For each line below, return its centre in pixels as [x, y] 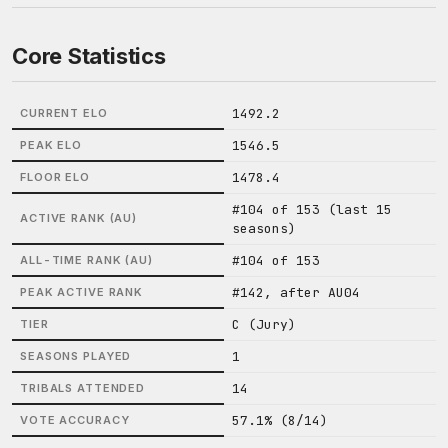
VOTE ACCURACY [75, 420]
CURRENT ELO [64, 113]
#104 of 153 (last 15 [312, 209]
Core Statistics [89, 56]
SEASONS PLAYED [76, 356]
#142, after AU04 [296, 292]
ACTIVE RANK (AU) [79, 218]
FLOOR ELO [55, 177]
